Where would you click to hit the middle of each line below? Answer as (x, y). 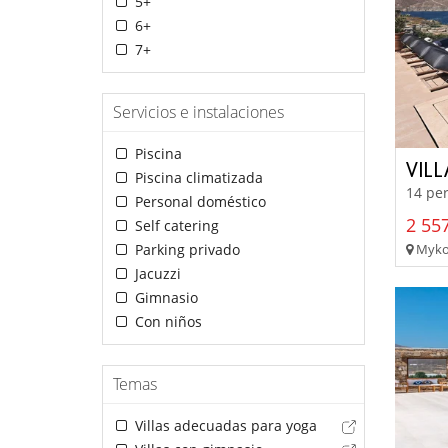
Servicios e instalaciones (198, 112)
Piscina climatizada (196, 178)
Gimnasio (164, 298)
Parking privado (185, 250)
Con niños (166, 322)
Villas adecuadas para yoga (223, 426)
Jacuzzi (155, 274)
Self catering (174, 226)
